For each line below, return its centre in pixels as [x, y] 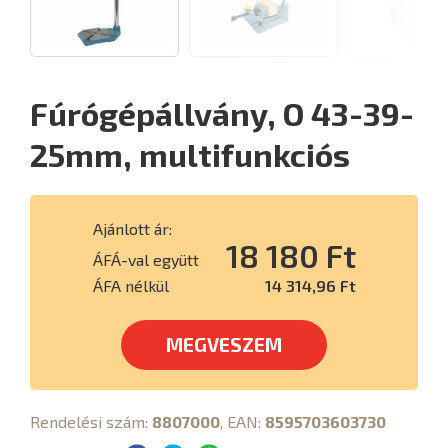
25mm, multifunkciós [190, 154]
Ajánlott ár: [132, 228]
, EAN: [242, 421]
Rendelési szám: [91, 421]
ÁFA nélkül [130, 285]
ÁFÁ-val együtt [145, 259]
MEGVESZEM [224, 344]
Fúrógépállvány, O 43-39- [222, 113]
